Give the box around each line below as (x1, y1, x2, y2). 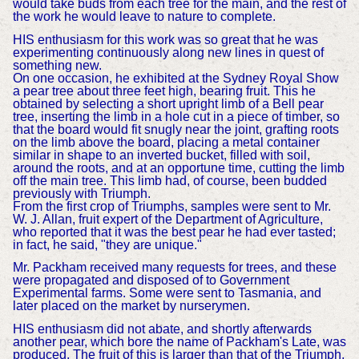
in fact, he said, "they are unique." (12, 237, 202, 252)
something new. (12, 58, 102, 72)
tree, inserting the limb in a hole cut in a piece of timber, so (12, 109, 340, 123)
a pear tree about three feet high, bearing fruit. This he (12, 83, 316, 98)
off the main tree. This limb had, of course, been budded (12, 173, 327, 188)
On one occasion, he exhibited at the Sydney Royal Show (12, 71, 339, 85)
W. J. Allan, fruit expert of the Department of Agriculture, (12, 212, 323, 226)
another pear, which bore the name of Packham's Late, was (12, 335, 346, 349)
